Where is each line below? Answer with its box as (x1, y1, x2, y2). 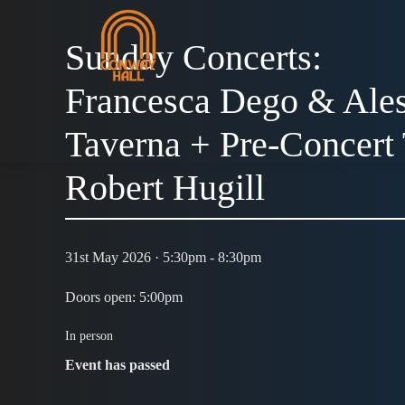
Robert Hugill (65, 167, 265, 208)
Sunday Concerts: (65, 37, 322, 78)
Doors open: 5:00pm (65, 289, 183, 306)
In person (65, 329, 113, 344)
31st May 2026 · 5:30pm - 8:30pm (65, 250, 261, 266)
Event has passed (65, 357, 170, 373)
